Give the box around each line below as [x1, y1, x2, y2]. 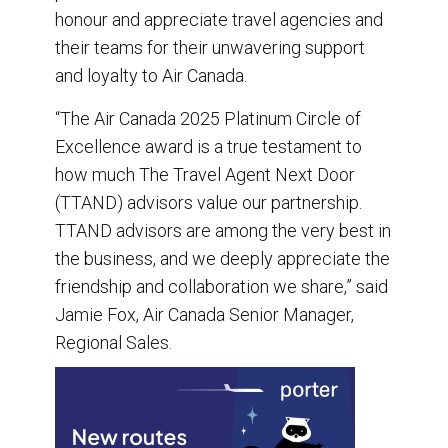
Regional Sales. [55, 331, 176, 353]
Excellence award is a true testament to [55, 135, 362, 157]
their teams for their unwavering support [55, 36, 365, 58]
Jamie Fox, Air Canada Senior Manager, [55, 303, 354, 325]
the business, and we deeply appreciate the [55, 247, 390, 269]
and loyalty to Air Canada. [55, 64, 251, 86]
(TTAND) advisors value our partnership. [55, 191, 362, 213]
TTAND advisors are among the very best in [55, 219, 391, 241]
